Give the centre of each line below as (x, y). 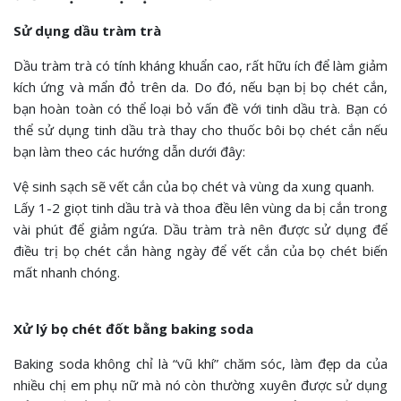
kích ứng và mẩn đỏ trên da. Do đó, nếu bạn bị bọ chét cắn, (200, 87)
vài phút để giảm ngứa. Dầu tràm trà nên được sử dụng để (200, 230)
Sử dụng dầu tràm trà (87, 31)
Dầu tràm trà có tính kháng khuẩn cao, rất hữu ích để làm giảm (200, 66)
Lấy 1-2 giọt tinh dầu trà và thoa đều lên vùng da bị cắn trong (200, 208)
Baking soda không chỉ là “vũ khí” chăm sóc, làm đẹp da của (200, 364)
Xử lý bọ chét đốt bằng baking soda (133, 329)
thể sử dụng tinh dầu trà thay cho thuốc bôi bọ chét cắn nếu (200, 130)
